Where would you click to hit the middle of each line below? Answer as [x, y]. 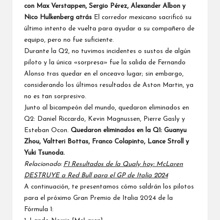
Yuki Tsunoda [44, 153]
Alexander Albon [155, 6]
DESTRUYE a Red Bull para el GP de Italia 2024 [96, 175]
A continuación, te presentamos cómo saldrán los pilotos [109, 187]
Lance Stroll [165, 141]
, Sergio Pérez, [108, 6]
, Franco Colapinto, [118, 141]
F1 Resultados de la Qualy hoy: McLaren [123, 164]
